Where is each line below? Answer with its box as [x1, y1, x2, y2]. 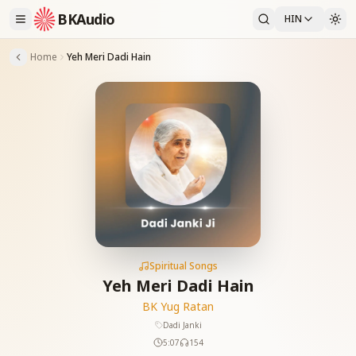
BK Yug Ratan [142, 299, 214, 314]
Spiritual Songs [149, 259, 218, 273]
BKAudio [57, 10, 115, 29]
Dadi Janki [162, 319, 202, 331]
